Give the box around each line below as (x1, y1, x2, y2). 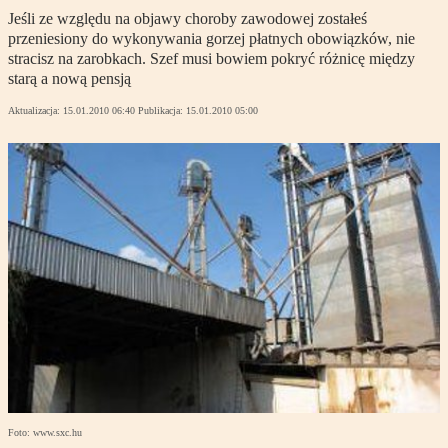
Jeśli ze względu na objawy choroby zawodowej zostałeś (8, 10, 367, 28)
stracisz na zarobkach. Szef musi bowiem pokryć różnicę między (8, 50, 415, 68)
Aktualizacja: (8, 105, 63, 117)
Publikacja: (138, 105, 186, 117)
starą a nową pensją (8, 70, 131, 88)
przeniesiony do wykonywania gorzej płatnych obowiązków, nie (8, 30, 415, 48)
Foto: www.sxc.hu (8, 427, 82, 439)
